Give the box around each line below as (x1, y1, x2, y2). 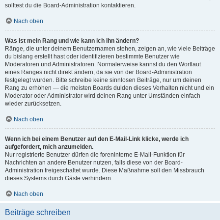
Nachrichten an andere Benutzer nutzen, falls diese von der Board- (5, 159, 183, 166)
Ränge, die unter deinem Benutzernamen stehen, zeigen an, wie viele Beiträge (5, 45, 215, 52)
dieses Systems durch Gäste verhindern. (5, 175, 112, 182)
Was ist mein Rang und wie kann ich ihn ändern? (5, 37, 139, 44)
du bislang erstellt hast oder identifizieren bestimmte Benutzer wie (5, 53, 180, 60)
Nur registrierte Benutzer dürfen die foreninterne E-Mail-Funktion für (5, 151, 185, 158)
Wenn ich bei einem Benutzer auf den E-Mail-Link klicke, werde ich (5, 136, 189, 142)
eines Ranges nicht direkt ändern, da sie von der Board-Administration (5, 69, 192, 76)
